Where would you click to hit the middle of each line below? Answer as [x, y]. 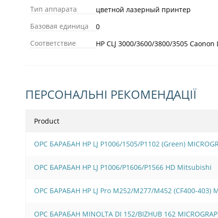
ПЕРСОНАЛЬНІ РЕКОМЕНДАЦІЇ [111, 94]
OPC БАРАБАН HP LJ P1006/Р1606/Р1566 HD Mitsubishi [123, 167]
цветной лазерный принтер [143, 9]
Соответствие [53, 43]
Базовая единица [59, 26]
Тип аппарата [54, 9]
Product [47, 121]
